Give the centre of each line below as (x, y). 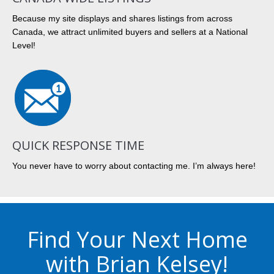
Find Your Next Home (137, 239)
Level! (24, 45)
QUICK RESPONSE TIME (78, 145)
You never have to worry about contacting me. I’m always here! (134, 166)
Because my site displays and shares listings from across (122, 18)
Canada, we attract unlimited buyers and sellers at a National (130, 32)
